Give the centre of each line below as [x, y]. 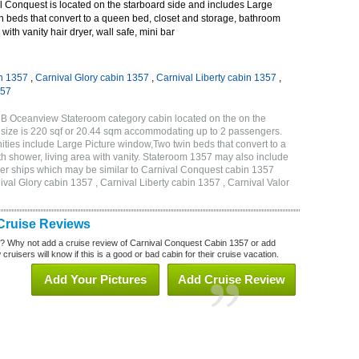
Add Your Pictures [95, 279]
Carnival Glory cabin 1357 [92, 78]
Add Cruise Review [232, 279]
